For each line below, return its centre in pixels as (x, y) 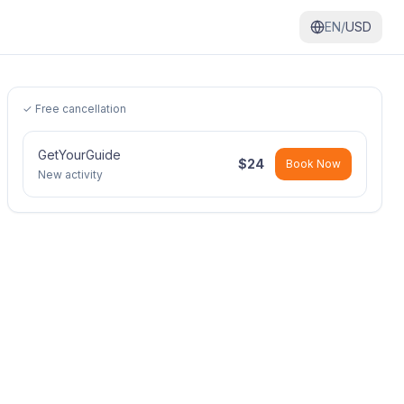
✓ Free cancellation (74, 109)
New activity (70, 174)
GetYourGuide (79, 155)
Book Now (313, 164)
